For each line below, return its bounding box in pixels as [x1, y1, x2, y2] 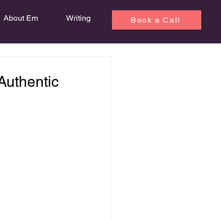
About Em [3, 13, 38, 23]
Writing [66, 13, 91, 23]
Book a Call [131, 15, 181, 25]
